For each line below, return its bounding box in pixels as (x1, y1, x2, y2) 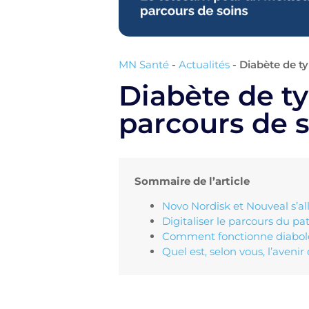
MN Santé (119, 57, 169, 71)
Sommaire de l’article (134, 174, 250, 188)
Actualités (179, 57, 230, 71)
